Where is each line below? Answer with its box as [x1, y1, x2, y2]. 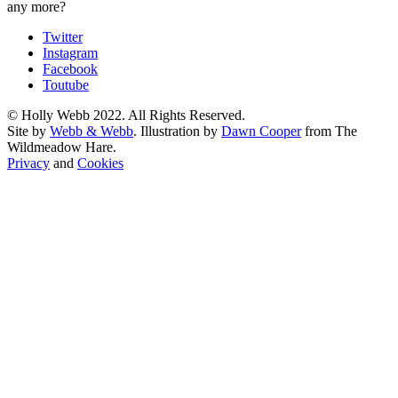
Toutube [43, 76, 89, 92]
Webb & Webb [50, 123, 133, 139]
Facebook [43, 60, 98, 76]
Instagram [43, 44, 98, 60]
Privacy [7, 155, 50, 171]
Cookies [77, 155, 123, 171]
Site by [7, 123, 50, 139]
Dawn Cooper [221, 123, 301, 139]
